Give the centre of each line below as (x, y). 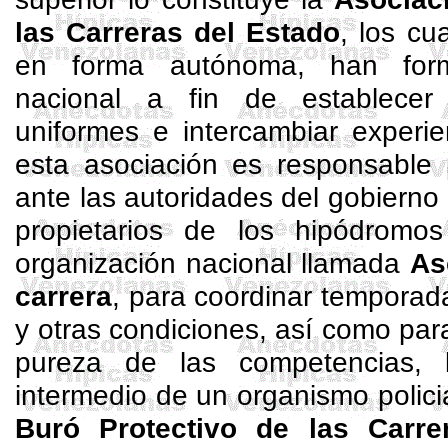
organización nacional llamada (212, 263)
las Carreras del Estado (178, 32)
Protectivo (168, 428)
